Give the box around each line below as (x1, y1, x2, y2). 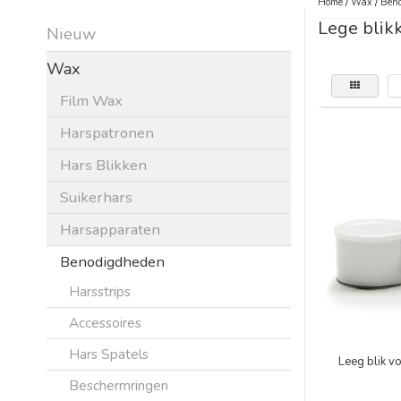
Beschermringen (69, 375, 168, 395)
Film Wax (60, 90, 123, 111)
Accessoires (69, 312, 141, 332)
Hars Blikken (60, 154, 147, 175)
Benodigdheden (60, 251, 165, 272)
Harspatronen (60, 122, 154, 143)
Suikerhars (60, 186, 132, 208)
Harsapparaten (60, 218, 160, 240)
